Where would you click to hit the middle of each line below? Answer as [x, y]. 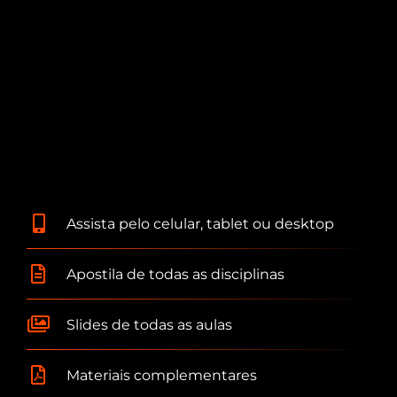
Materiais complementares [161, 375]
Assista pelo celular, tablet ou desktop [200, 223]
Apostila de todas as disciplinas [175, 274]
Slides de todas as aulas [149, 324]
